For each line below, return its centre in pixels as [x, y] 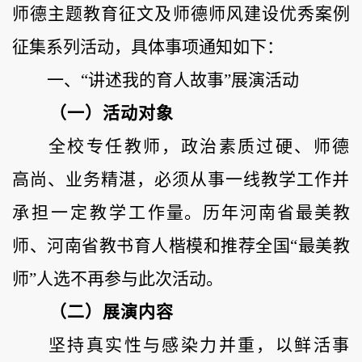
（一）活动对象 [112, 114]
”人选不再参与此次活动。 [126, 279]
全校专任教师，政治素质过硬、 [181, 147]
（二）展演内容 [112, 312]
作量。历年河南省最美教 [249, 213]
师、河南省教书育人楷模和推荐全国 [152, 246]
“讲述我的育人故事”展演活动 [190, 80]
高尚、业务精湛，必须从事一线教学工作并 [181, 180]
